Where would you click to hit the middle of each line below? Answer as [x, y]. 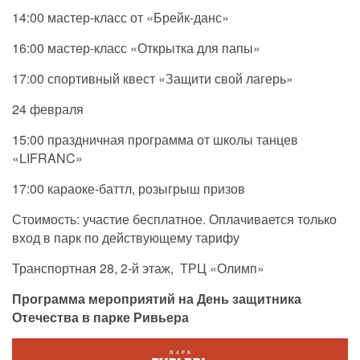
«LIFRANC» [47, 157]
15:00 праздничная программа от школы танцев [155, 139]
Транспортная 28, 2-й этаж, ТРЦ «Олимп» [138, 268]
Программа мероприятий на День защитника [157, 298]
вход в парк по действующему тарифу [126, 237]
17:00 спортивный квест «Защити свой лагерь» [153, 78]
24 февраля [48, 108]
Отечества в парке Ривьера [100, 317]
